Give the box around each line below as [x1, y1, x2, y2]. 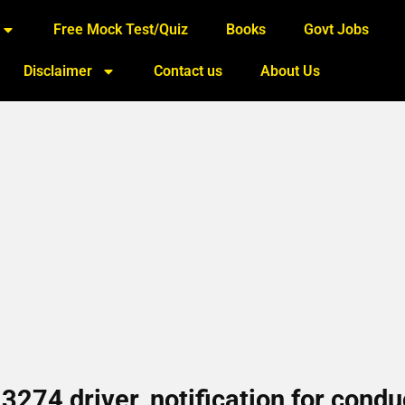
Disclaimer [24, 62, 93, 80]
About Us [260, 62, 321, 80]
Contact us [154, 62, 223, 80]
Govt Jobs [304, 21, 370, 38]
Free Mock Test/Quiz [53, 21, 189, 38]
